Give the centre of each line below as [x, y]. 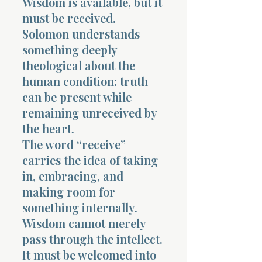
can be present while [77, 96]
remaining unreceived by [89, 112]
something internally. [80, 207]
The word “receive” [74, 144]
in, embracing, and [73, 175]
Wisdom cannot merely [84, 223]
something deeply [70, 49]
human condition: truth [85, 81]
